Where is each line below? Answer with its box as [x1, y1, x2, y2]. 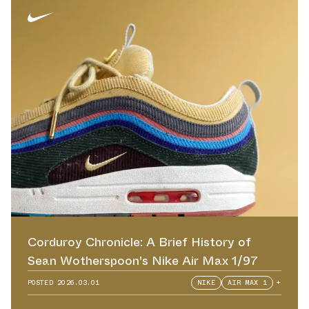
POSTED [28, 277, 58, 288]
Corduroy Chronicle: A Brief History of [28, 233, 251, 252]
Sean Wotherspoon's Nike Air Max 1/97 [28, 252, 258, 270]
